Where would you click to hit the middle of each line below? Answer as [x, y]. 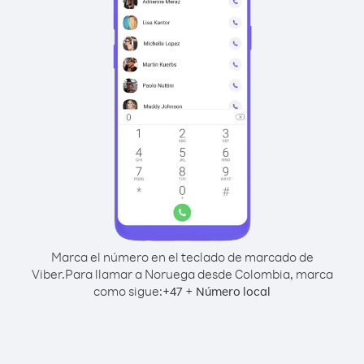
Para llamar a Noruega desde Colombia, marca [199, 274]
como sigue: [128, 291]
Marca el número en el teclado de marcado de [182, 257]
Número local [233, 291]
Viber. [48, 274]
